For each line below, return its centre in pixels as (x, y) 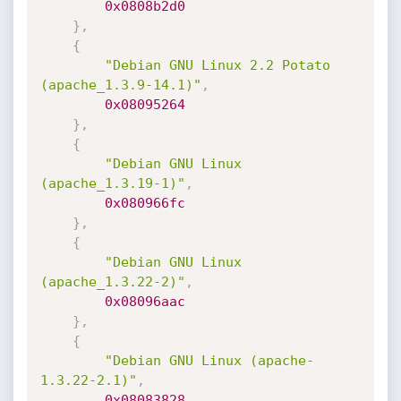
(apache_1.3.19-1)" (112, 183)
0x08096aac (145, 302)
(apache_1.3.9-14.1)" (120, 85)
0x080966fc (145, 203)
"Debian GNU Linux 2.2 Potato (217, 65)
